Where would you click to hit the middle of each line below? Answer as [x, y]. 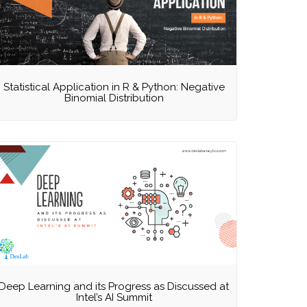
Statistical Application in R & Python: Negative [114, 87]
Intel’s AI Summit [114, 297]
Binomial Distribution [114, 98]
